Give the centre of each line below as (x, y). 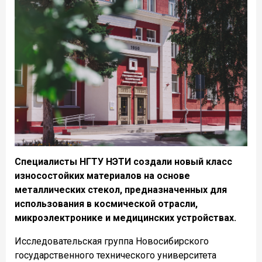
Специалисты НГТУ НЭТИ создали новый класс (123, 162)
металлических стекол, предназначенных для (121, 190)
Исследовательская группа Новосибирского (112, 242)
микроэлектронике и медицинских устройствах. (125, 218)
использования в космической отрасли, (106, 204)
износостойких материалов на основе (102, 176)
